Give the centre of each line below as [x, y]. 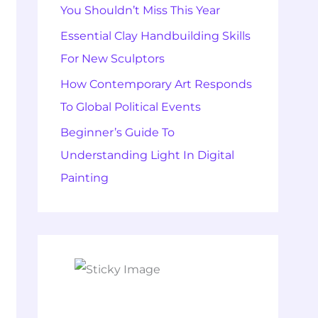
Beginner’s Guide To [117, 132]
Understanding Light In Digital [147, 155]
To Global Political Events [130, 107]
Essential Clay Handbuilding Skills [155, 36]
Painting [84, 178]
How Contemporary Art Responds [156, 84]
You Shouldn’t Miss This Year [140, 10]
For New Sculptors [112, 59]
